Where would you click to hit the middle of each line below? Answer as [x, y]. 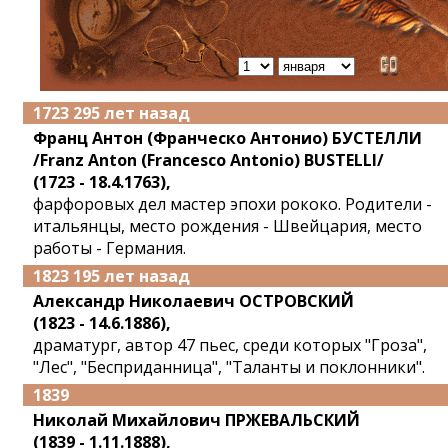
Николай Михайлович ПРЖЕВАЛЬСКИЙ [196, 420]
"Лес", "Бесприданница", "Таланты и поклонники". [229, 367]
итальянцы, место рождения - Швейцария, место [227, 226]
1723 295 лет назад [111, 113]
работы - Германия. [109, 248]
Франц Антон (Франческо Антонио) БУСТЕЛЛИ [227, 138]
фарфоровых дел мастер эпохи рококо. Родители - [232, 204]
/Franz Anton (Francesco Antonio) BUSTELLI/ [208, 160]
